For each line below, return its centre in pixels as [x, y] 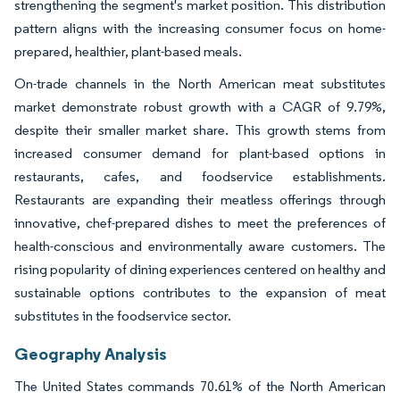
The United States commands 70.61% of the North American [200, 387]
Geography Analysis [91, 354]
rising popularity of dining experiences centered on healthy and [200, 270]
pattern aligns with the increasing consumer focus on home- [200, 29]
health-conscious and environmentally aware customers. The [200, 246]
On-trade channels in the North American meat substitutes [200, 84]
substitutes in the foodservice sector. [123, 316]
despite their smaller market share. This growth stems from [200, 130]
